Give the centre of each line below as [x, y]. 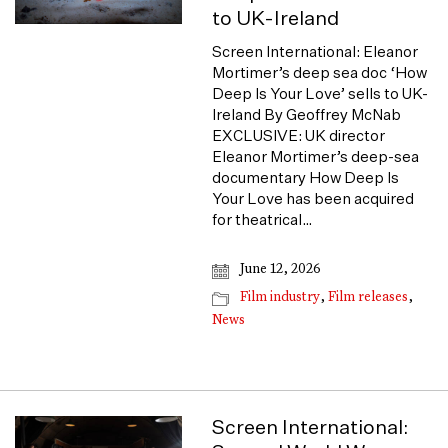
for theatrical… [262, 220]
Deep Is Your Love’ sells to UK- [320, 94]
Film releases [368, 297]
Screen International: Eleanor [315, 52]
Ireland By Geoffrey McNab [307, 115]
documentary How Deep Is [306, 178]
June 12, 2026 [279, 269]
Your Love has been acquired [313, 199]
